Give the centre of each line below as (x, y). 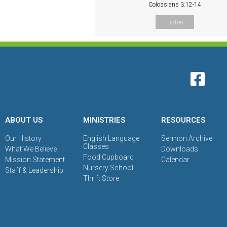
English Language (111, 139)
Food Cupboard (109, 157)
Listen (175, 22)
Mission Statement (35, 160)
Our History (23, 139)
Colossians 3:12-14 (175, 5)
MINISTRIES (104, 120)
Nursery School (108, 168)
